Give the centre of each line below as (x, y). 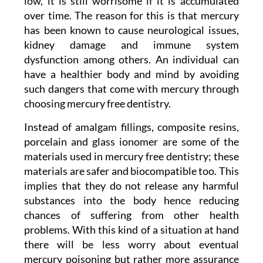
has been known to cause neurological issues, (131, 30)
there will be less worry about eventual (131, 245)
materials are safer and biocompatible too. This (131, 171)
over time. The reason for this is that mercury (131, 16)
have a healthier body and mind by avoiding (131, 74)
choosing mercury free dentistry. (98, 104)
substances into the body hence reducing (131, 200)
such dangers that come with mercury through (131, 89)
